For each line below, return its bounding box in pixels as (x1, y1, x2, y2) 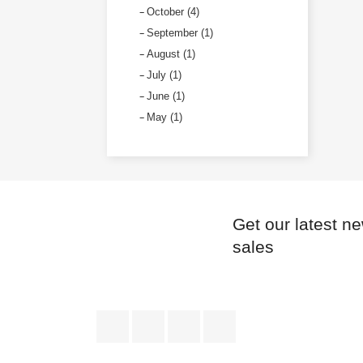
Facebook (129, 311, 186, 325)
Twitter (164, 311, 203, 325)
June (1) (147, 90, 185, 102)
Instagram (236, 311, 293, 325)
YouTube (200, 311, 252, 325)
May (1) (147, 111, 182, 123)
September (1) (147, 27, 213, 39)
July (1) (147, 69, 181, 81)
